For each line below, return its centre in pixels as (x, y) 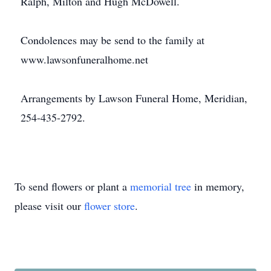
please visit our (49, 206)
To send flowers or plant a (72, 186)
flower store (109, 206)
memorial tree (161, 186)
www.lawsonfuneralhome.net (84, 59)
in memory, (218, 186)
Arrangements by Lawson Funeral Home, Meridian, (134, 98)
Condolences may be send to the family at (113, 40)
